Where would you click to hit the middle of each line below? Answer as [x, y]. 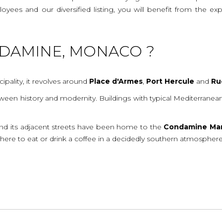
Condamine [186, 127]
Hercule [180, 81]
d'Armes [128, 81]
